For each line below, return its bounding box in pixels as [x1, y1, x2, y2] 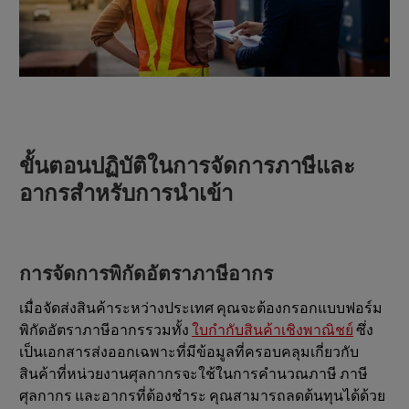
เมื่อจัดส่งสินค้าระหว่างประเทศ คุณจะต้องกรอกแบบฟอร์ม [19, 299, 383, 319]
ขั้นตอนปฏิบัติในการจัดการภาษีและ [19, 153, 355, 181]
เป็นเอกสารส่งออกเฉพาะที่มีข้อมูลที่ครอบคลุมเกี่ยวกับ [19, 343, 359, 362]
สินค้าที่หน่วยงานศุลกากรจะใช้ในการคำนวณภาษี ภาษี [19, 365, 368, 384]
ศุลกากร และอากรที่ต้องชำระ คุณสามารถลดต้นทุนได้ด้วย [19, 387, 385, 406]
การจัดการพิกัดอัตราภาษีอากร [19, 261, 273, 287]
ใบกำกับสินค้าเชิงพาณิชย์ [192, 321, 353, 341]
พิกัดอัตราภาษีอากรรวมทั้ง [19, 321, 192, 341]
